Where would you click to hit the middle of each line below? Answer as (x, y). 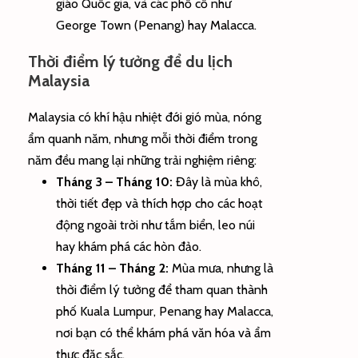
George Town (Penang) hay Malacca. (156, 25)
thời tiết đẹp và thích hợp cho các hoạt (159, 203)
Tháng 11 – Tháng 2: (112, 268)
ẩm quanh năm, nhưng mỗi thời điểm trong (143, 138)
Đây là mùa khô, (217, 181)
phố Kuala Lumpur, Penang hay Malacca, (165, 311)
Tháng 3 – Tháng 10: (114, 181)
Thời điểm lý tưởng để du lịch (130, 61)
